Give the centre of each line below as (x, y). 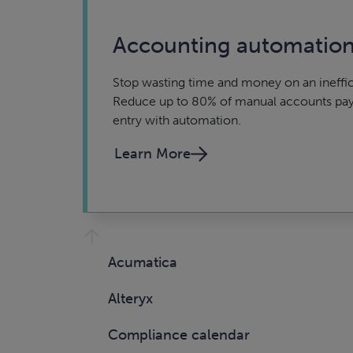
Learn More (152, 154)
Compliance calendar (179, 335)
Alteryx (130, 299)
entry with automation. (177, 120)
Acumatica (143, 262)
